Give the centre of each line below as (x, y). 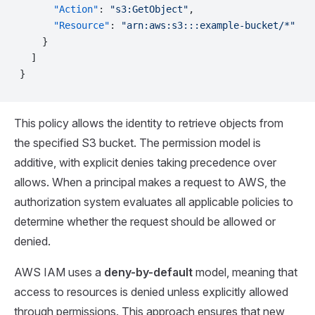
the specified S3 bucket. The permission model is (137, 142)
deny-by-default (148, 272)
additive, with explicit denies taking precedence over (145, 162)
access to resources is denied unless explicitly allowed (151, 291)
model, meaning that (245, 272)
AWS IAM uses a (59, 272)
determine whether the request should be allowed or (145, 221)
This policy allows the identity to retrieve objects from (149, 123)
